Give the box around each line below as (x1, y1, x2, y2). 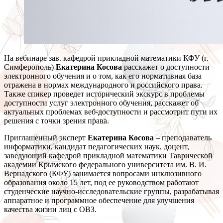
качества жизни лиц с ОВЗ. (4, 205, 97, 214)
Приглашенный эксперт (4, 133, 88, 142)
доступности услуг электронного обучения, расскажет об (4, 99, 199, 108)
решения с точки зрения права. (4, 116, 109, 125)
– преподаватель (154, 133, 212, 142)
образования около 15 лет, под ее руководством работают (4, 178, 199, 187)
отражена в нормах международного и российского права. (4, 81, 203, 90)
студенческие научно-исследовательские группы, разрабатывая (4, 187, 219, 196)
